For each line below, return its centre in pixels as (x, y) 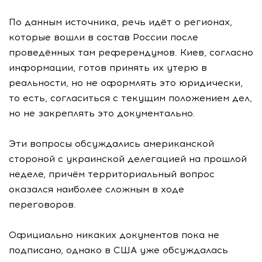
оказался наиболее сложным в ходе (96, 189)
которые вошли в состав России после (104, 37)
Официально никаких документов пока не (114, 235)
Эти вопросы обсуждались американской (111, 144)
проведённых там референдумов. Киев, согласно (131, 52)
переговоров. (42, 204)
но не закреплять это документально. (102, 113)
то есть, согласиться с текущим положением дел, (130, 98)
